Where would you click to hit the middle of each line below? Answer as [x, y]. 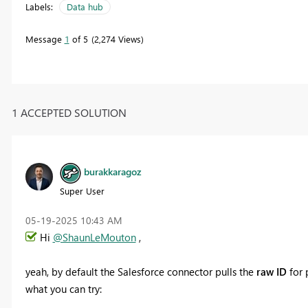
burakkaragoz [112, 172]
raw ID [271, 271]
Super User [82, 190]
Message [45, 39]
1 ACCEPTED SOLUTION [69, 112]
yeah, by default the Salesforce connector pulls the [141, 271]
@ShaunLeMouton [94, 237]
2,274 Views [117, 39]
